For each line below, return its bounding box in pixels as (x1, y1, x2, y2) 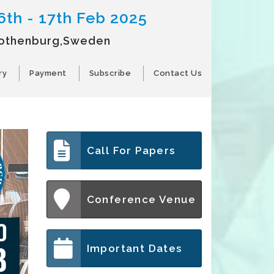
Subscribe (89, 68, 131, 78)
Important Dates (86, 242, 182, 254)
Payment (29, 68, 67, 78)
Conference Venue (86, 193, 196, 206)
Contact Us (154, 68, 202, 78)
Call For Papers (86, 144, 176, 157)
